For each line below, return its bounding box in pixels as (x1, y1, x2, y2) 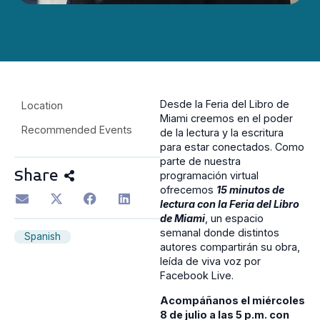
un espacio (211, 212, 264, 225)
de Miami (160, 212, 205, 225)
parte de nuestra (160, 155, 241, 168)
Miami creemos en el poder (160, 112, 293, 125)
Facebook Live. (160, 269, 234, 282)
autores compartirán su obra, (160, 241, 300, 254)
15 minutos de (216, 184, 284, 196)
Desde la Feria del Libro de (160, 98, 289, 111)
